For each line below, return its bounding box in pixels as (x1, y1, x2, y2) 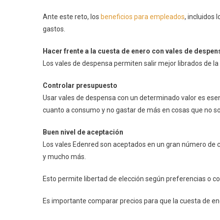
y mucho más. (43, 153, 87, 161)
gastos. (43, 25, 68, 33)
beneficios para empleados (101, 13, 185, 21)
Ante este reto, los (43, 13, 101, 21)
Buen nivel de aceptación (43, 128, 123, 137)
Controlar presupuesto (43, 82, 117, 90)
